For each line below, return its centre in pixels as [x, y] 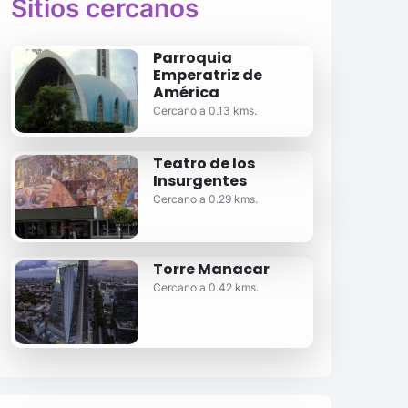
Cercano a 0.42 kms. [205, 287]
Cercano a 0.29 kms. [205, 199]
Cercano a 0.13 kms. [204, 111]
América [186, 92]
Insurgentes [199, 181]
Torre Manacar [211, 269]
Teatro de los [204, 163]
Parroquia [192, 58]
